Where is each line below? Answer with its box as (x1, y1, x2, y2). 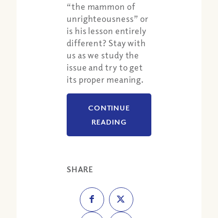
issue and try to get (67, 62, 144, 73)
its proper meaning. (67, 74, 145, 85)
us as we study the (67, 50, 140, 61)
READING (91, 117, 127, 126)
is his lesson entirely (67, 25, 146, 36)
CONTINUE (88, 103, 130, 112)
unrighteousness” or (67, 13, 149, 24)
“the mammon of (67, 1, 135, 12)
